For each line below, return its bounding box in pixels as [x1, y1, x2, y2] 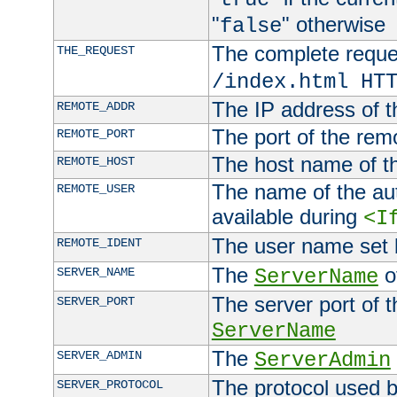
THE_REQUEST [56, 43, 135, 58]
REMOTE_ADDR [56, 99, 135, 114]
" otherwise [281, 12, 385, 37]
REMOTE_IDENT [56, 236, 142, 251]
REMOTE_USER [56, 182, 135, 197]
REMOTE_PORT [56, 127, 135, 142]
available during [211, 205, 363, 230]
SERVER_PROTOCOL [56, 378, 163, 393]
